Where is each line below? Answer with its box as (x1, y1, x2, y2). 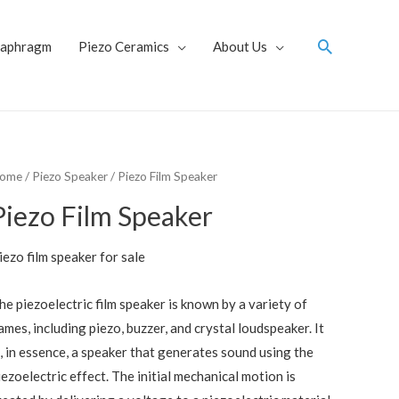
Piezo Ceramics (78, 37, 169, 54)
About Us (213, 37, 267, 54)
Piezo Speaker (32, 168, 109, 183)
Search (314, 35, 373, 60)
